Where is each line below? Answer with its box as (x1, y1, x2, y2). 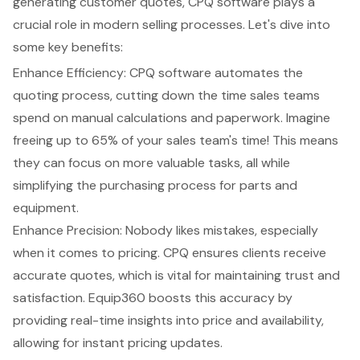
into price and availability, (173, 311, 324, 329)
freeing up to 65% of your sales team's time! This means (13, 131, 338, 149)
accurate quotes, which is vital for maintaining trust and (13, 266, 340, 284)
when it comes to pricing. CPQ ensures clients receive (13, 243, 326, 261)
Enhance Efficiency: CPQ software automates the (13, 63, 303, 81)
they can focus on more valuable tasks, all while (13, 153, 290, 171)
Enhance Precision (13, 221, 120, 239)
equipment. (13, 198, 79, 216)
